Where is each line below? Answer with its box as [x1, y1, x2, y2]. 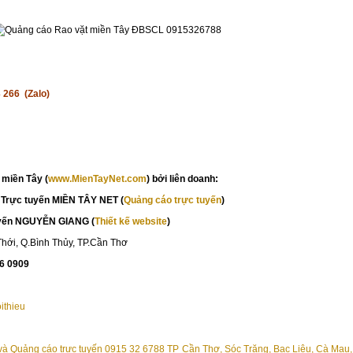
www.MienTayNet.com [48, 173, 147, 184]
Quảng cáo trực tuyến [124, 194, 221, 206]
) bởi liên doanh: [147, 173, 218, 184]
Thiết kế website [95, 215, 167, 227]
